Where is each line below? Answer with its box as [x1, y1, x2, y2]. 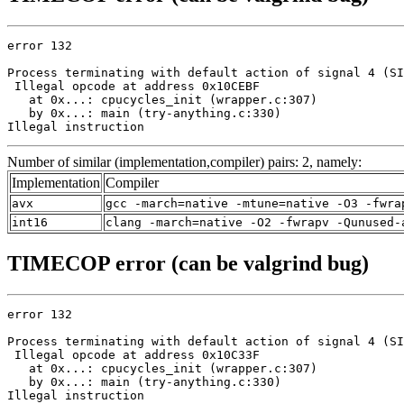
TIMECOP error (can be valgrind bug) [7, 252, 369, 276]
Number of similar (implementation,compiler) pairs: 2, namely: [7, 154, 362, 170]
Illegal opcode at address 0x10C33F [7, 347, 260, 362]
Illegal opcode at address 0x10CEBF [7, 79, 260, 94]
